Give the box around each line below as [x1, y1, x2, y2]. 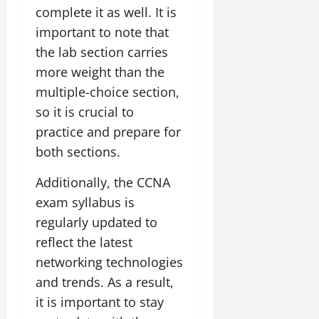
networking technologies [36, 253, 183, 271]
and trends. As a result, [36, 273, 174, 291]
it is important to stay [36, 293, 164, 310]
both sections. [36, 142, 120, 160]
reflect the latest [36, 233, 132, 251]
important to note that [36, 23, 169, 41]
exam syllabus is [36, 193, 135, 211]
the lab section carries [36, 43, 168, 61]
